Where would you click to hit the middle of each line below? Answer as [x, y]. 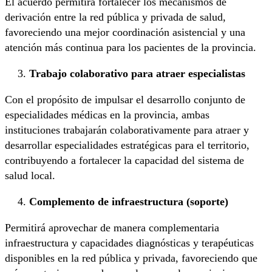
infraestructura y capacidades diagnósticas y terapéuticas [129, 243]
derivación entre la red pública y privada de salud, [115, 17]
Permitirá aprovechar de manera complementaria [112, 228]
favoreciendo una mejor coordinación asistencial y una [125, 32]
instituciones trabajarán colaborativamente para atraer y [127, 130]
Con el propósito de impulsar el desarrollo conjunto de [125, 100]
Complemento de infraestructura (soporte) [129, 202]
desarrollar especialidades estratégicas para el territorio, [127, 145]
